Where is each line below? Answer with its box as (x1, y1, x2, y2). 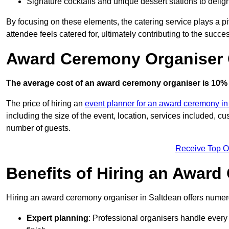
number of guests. (6, 124, 71, 133)
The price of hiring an (6, 99, 85, 108)
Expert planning (27, 214, 88, 223)
